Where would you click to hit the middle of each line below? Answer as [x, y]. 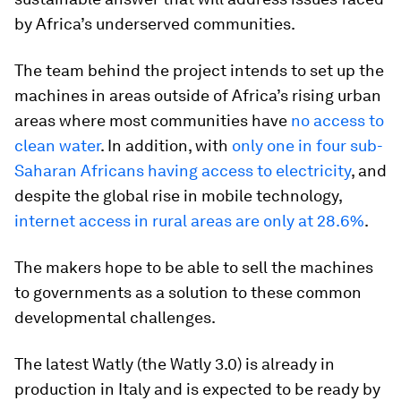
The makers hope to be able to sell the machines [194, 267]
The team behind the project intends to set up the [199, 70]
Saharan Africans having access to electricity [183, 171]
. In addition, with [166, 145]
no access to [337, 120]
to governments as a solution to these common [188, 292]
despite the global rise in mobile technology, [178, 196]
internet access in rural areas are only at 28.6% [189, 221]
